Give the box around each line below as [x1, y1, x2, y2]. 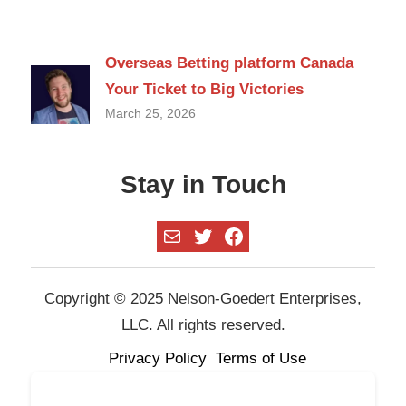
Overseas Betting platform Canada [105, 53, 353, 72]
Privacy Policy [109, 350, 207, 368]
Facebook [222, 222, 317, 247]
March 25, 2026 [105, 105, 196, 121]
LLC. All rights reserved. [121, 315, 285, 333]
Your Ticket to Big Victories [105, 80, 304, 98]
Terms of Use [216, 350, 306, 368]
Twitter [191, 222, 256, 247]
